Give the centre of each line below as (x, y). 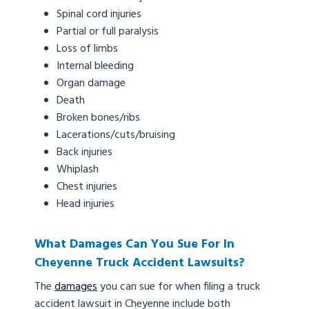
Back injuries (84, 153)
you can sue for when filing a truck (179, 287)
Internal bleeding (95, 67)
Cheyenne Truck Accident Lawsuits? (140, 263)
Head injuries (86, 205)
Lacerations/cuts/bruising (116, 136)
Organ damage (91, 84)
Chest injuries (87, 187)
